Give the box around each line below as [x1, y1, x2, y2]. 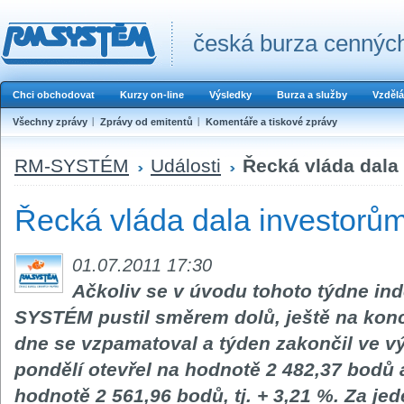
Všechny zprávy [13, 116, 87, 127]
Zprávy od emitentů [100, 116, 193, 127]
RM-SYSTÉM [14, 154, 129, 176]
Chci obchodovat [13, 89, 95, 100]
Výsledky [209, 89, 252, 100]
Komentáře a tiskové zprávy [206, 116, 337, 127]
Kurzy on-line [120, 89, 184, 100]
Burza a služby [277, 89, 347, 100]
